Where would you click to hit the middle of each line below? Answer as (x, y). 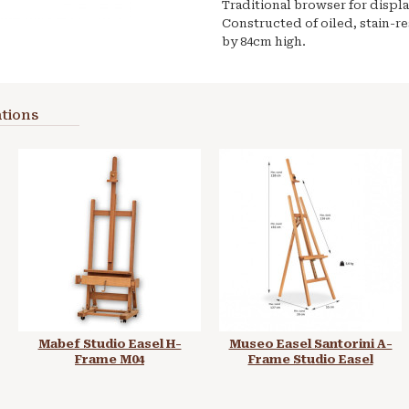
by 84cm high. (264, 42)
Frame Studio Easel (310, 359)
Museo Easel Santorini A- (310, 344)
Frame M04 (110, 359)
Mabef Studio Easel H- (110, 344)
